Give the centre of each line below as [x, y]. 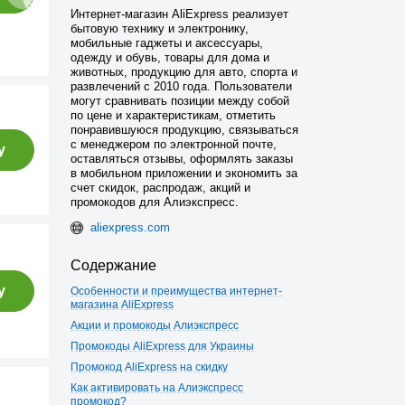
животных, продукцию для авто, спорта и [184, 72]
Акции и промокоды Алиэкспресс [155, 325]
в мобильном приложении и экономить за [184, 173]
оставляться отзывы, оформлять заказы [182, 159]
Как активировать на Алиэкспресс [157, 388]
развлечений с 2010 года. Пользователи [181, 86]
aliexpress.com [130, 227]
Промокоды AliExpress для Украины [162, 346]
